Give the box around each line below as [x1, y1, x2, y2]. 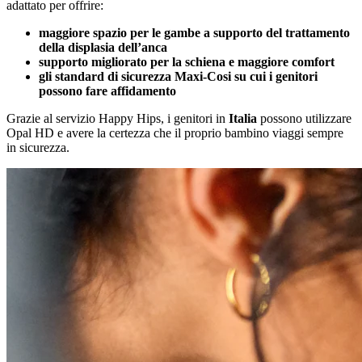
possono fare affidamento [39, 83, 179, 98]
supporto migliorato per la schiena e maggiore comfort [39, 54, 335, 69]
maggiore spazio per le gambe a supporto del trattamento [39, 25, 350, 40]
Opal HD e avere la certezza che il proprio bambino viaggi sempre [6, 125, 343, 140]
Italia [229, 111, 257, 125]
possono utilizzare [257, 111, 351, 125]
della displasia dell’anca [39, 40, 167, 54]
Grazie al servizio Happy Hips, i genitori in [6, 111, 229, 125]
